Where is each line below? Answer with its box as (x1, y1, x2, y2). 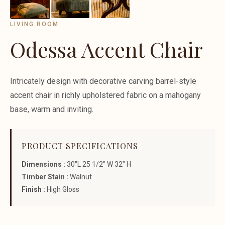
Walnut (70, 172, 92, 181)
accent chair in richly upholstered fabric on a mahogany (10, 90, 201, 100)
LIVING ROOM (10, 20, 59, 28)
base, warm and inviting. (10, 104, 93, 114)
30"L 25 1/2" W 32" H (65, 160, 131, 168)
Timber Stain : (22, 172, 68, 181)
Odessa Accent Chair (10, 35, 203, 63)
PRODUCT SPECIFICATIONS (22, 140, 138, 151)
